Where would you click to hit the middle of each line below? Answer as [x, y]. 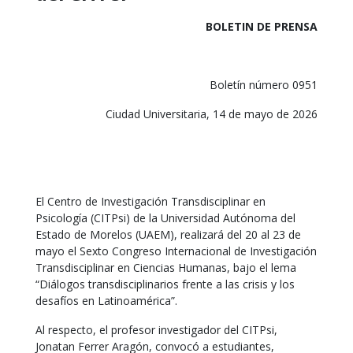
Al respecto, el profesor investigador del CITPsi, [156, 330]
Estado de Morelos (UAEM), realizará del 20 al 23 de [168, 234]
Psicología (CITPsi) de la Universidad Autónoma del [165, 218]
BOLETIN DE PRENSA [262, 26]
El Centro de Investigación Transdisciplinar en [150, 201]
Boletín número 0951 [264, 85]
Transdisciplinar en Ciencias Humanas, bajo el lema [166, 268]
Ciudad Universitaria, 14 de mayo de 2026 [212, 114]
